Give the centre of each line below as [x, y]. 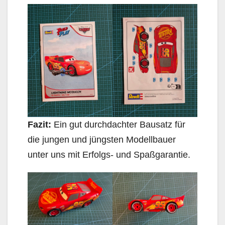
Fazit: [39, 124]
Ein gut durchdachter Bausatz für [118, 124]
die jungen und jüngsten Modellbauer [102, 139]
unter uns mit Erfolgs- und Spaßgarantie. [109, 154]
